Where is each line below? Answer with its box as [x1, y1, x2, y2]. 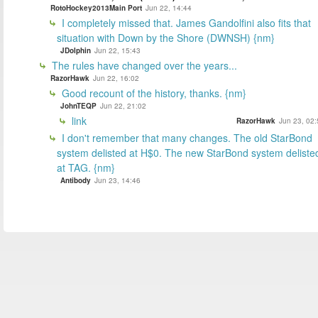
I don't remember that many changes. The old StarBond [59, 130, 312, 145]
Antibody [60, 175, 91, 185]
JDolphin [60, 45, 91, 55]
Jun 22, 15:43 [94, 45, 141, 55]
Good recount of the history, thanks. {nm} [59, 85, 246, 100]
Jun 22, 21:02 [100, 100, 146, 111]
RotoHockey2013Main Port [50, 2, 142, 13]
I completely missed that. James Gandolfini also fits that [59, 15, 311, 30]
